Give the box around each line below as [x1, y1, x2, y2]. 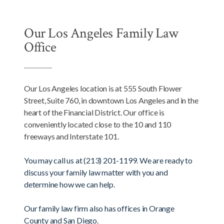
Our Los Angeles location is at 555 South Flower [24, 83, 182, 93]
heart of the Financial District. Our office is [24, 107, 164, 117]
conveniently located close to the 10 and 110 [24, 119, 171, 129]
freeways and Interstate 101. [24, 131, 119, 141]
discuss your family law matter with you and [24, 167, 168, 177]
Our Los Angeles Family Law [24, 24, 178, 43]
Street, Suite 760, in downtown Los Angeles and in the [24, 95, 198, 105]
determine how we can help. [24, 179, 115, 189]
